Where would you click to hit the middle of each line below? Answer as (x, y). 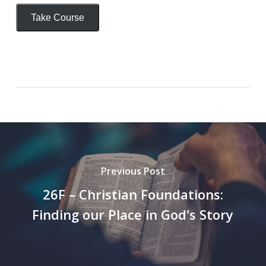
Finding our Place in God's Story (133, 215)
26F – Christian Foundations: (133, 194)
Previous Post (133, 171)
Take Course (57, 17)
